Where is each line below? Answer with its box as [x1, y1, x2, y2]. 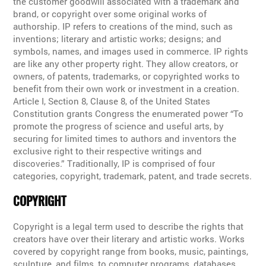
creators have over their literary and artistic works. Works [13, 233, 245, 245]
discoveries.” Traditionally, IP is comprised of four [13, 157, 216, 170]
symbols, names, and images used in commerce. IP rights [13, 45, 249, 58]
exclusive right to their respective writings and [13, 145, 202, 157]
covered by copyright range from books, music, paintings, [13, 245, 249, 258]
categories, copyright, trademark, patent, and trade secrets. [13, 170, 252, 182]
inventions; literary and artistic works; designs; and [13, 33, 222, 45]
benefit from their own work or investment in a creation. [13, 83, 240, 95]
